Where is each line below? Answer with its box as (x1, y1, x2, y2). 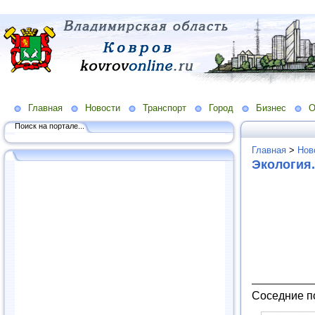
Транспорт (143, 102, 186, 113)
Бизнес (256, 102, 286, 113)
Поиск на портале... (15, 121, 84, 130)
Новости (85, 102, 120, 113)
